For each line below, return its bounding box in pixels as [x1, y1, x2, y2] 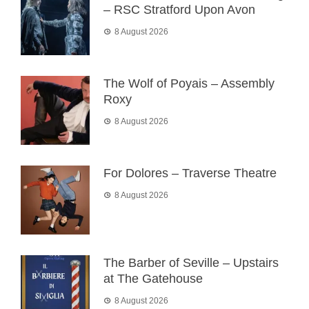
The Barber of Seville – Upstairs [103, 256, 279, 270]
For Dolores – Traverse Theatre [103, 166, 277, 180]
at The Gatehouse [103, 272, 203, 286]
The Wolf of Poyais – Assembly [103, 77, 275, 90]
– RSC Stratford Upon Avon [103, 3, 255, 17]
